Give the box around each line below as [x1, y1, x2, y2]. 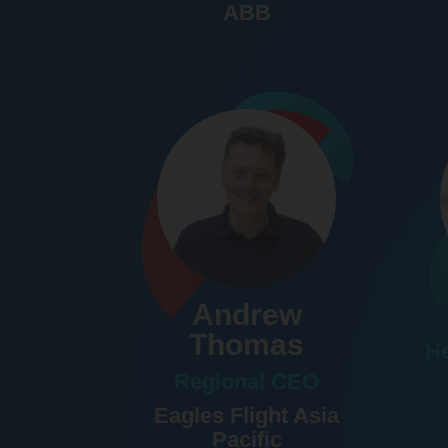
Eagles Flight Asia [154, 403, 340, 429]
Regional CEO [174, 369, 320, 395]
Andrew [191, 298, 302, 332]
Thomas [189, 328, 305, 362]
